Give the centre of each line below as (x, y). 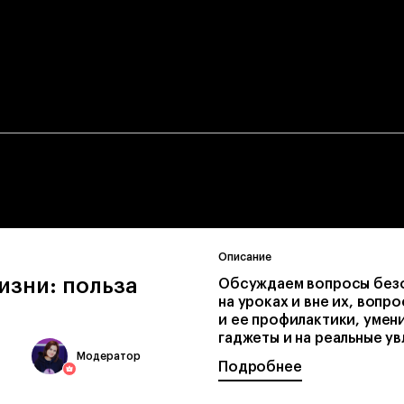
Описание (245, 257)
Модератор (109, 356)
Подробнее (260, 367)
